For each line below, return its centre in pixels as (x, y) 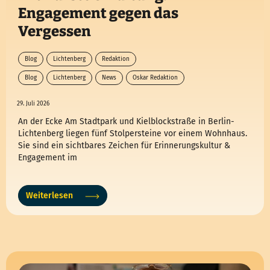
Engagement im (48, 158)
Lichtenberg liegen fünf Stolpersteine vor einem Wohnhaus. (133, 134)
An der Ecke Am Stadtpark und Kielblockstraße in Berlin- (126, 122)
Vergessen (55, 32)
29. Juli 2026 (33, 104)
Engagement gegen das (98, 14)
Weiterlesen (49, 196)
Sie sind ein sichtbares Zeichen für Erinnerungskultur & (124, 146)
